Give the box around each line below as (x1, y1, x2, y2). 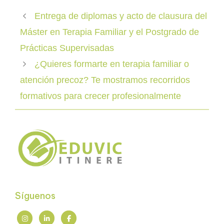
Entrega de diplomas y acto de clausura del (34, 11, 207, 21)
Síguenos (15, 190, 55, 202)
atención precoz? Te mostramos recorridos (20, 75, 190, 85)
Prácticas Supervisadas (20, 43, 114, 53)
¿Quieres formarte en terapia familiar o (34, 59, 189, 69)
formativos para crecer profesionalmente (20, 91, 181, 101)
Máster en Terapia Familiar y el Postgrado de (20, 27, 199, 37)
